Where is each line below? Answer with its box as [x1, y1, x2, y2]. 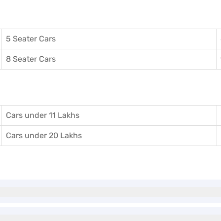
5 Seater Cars [6, 34, 56, 43]
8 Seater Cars [6, 54, 56, 64]
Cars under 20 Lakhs [6, 131, 82, 140]
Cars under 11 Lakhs [6, 110, 79, 120]
